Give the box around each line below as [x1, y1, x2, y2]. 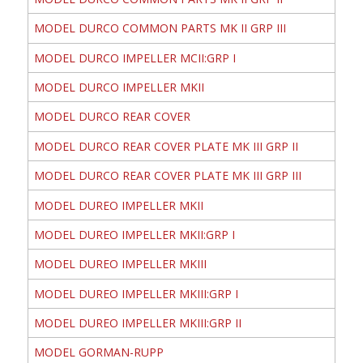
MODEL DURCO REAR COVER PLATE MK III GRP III [33, 168, 301, 184]
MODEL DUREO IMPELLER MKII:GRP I [33, 226, 235, 242]
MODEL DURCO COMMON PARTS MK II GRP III [33, 20, 286, 36]
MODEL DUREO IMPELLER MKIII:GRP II [33, 315, 241, 331]
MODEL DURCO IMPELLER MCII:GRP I [33, 49, 236, 66]
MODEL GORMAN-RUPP [33, 344, 164, 361]
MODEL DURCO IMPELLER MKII [33, 79, 204, 96]
